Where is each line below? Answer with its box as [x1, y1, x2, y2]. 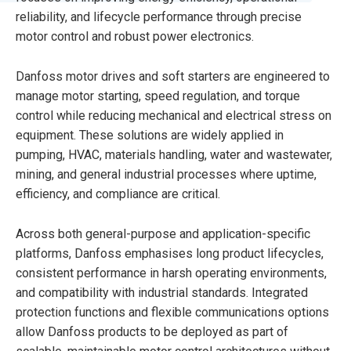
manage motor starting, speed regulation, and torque [16, 88, 300, 103]
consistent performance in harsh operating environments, [16, 265, 327, 280]
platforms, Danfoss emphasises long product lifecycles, [16, 245, 324, 261]
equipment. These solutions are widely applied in [16, 127, 284, 143]
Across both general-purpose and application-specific [16, 226, 310, 241]
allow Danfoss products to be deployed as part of [16, 324, 288, 339]
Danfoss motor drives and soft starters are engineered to [16, 68, 330, 84]
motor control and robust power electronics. [16, 28, 254, 44]
